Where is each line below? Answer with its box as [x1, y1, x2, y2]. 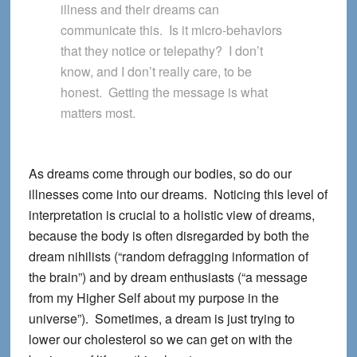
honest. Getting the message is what [60, 83, 268, 102]
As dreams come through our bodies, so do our [28, 164, 292, 183]
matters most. [60, 104, 135, 123]
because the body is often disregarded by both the [28, 226, 309, 245]
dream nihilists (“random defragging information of [28, 247, 308, 266]
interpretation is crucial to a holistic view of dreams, [28, 206, 315, 225]
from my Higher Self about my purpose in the [28, 288, 279, 308]
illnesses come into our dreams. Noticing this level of [28, 185, 328, 204]
